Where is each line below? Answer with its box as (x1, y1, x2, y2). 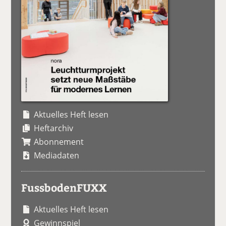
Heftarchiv (34, 123, 74, 134)
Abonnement (34, 136, 84, 148)
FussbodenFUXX (21, 180, 107, 195)
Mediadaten (34, 150, 80, 161)
